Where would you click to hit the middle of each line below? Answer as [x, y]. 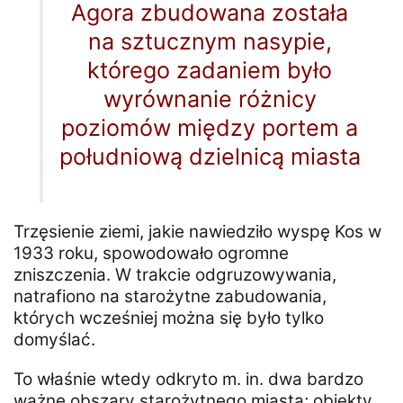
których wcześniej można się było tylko [169, 318]
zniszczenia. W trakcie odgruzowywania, [175, 275]
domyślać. [54, 340]
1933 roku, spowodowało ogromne [151, 254]
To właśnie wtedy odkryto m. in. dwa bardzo [188, 380]
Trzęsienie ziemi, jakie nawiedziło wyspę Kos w [197, 232]
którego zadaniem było [210, 71]
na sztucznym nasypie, [210, 42]
